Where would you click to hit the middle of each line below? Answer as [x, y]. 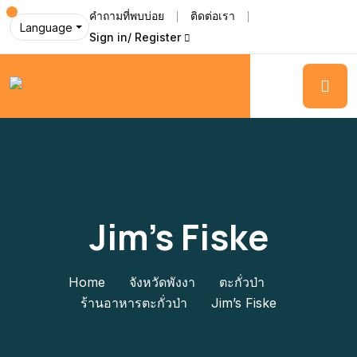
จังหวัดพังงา [162, 282]
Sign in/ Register [135, 37]
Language [46, 27]
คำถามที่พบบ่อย [127, 16]
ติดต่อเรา [213, 16]
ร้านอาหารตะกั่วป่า [134, 303]
